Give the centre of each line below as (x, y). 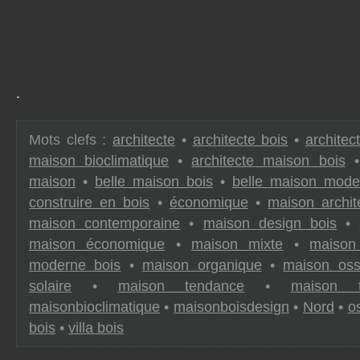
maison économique (97, 244)
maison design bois (270, 223)
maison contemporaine (105, 223)
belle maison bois (154, 182)
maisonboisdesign (231, 307)
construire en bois (90, 202)
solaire (50, 286)
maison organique (202, 265)
